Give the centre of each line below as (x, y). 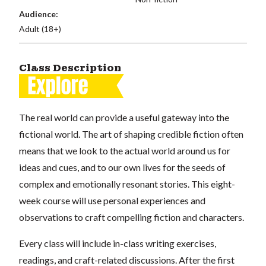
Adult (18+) (40, 28)
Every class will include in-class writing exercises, (118, 243)
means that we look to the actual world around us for (125, 150)
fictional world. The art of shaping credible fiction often (131, 134)
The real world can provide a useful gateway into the (124, 117)
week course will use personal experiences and (112, 200)
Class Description (70, 68)
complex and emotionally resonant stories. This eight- (127, 183)
